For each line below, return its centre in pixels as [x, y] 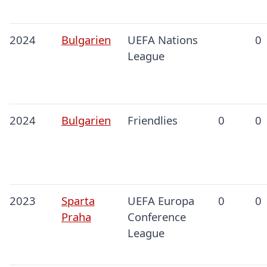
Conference [156, 217]
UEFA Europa [161, 201]
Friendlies [152, 120]
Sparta [78, 201]
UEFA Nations [162, 40]
